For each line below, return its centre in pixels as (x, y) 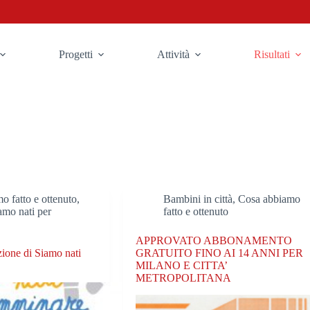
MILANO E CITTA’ (182, 266)
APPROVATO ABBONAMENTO (214, 241)
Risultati (272, 54)
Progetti (76, 54)
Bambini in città (198, 199)
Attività (174, 54)
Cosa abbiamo (270, 199)
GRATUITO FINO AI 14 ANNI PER (220, 253)
